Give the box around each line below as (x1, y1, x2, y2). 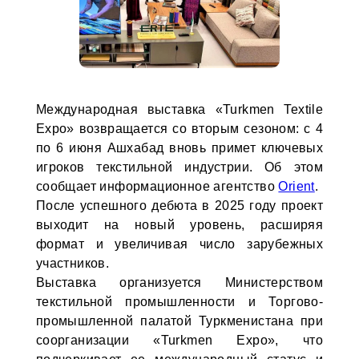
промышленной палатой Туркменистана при (35, 314, 324, 328)
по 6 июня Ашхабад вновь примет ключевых (35, 141, 324, 155)
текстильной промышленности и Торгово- (35, 295, 324, 309)
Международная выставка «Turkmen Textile (35, 103, 324, 116)
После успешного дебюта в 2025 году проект (35, 199, 324, 212)
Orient (278, 179, 315, 193)
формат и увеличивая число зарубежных (35, 237, 324, 251)
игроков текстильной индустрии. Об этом (35, 160, 324, 174)
